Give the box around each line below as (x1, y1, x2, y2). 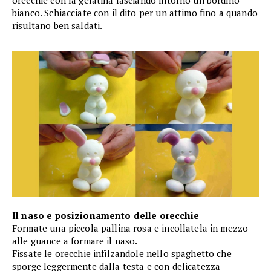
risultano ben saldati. (12, 19, 103, 32)
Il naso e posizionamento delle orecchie (12, 209, 199, 222)
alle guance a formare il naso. (12, 235, 138, 247)
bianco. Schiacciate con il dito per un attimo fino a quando (12, 7, 258, 19)
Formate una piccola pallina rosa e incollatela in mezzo (12, 222, 249, 235)
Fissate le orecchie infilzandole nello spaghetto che (12, 247, 232, 260)
